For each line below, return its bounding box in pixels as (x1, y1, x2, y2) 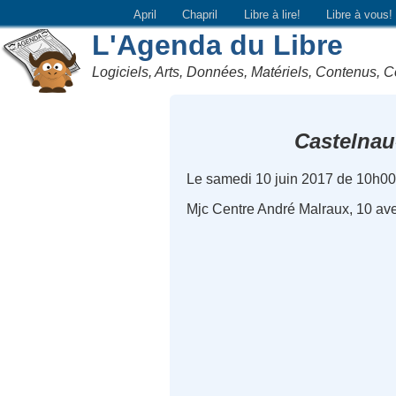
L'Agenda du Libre (92, 28, 344, 61)
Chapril (182, 7, 218, 21)
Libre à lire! (243, 7, 301, 21)
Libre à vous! (326, 7, 393, 21)
